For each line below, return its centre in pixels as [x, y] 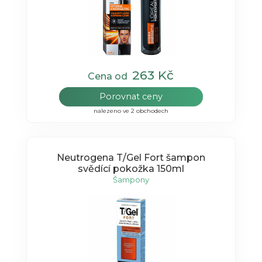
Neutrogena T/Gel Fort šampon [131, 157]
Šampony [131, 179]
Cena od [110, 77]
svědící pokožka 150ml [131, 168]
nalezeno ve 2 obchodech [131, 111]
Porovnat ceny [131, 97]
